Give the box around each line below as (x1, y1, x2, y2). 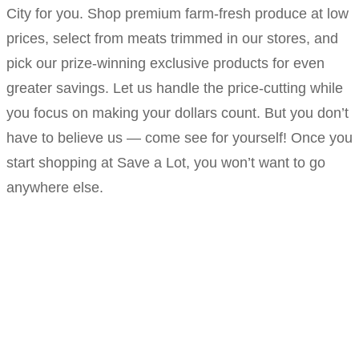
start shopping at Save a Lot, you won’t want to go (6, 154, 325, 171)
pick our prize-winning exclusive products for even (6, 54, 325, 71)
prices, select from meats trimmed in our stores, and (6, 30, 338, 46)
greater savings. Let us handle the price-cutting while (6, 79, 343, 96)
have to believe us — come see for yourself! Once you (6, 129, 353, 146)
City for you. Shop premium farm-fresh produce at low (6, 5, 349, 22)
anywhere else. (6, 179, 103, 196)
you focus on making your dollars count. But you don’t (6, 104, 349, 121)
